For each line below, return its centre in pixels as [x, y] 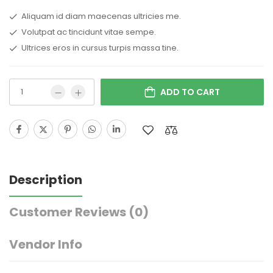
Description [46, 180]
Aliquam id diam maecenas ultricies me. [101, 16]
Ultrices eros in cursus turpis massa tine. [100, 48]
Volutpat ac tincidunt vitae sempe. [89, 32]
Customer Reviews [69, 212]
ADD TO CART [190, 92]
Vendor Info [46, 245]
